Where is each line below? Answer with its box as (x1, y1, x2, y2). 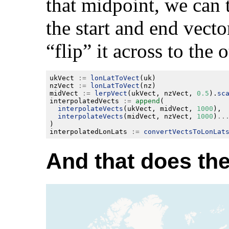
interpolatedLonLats (49, 127, 131, 135)
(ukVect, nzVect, (127, 89, 197, 97)
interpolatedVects (49, 97, 123, 105)
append (135, 97, 160, 105)
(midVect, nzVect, (123, 112, 197, 120)
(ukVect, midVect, (123, 104, 197, 112)
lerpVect (94, 89, 127, 97)
